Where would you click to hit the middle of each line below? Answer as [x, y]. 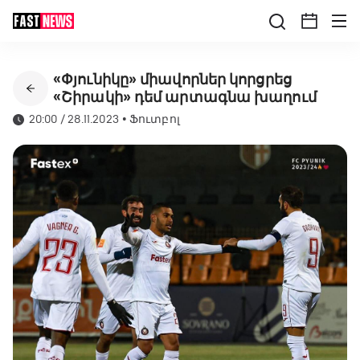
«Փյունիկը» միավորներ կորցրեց [172, 80]
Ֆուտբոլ [155, 119]
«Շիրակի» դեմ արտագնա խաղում [185, 97]
